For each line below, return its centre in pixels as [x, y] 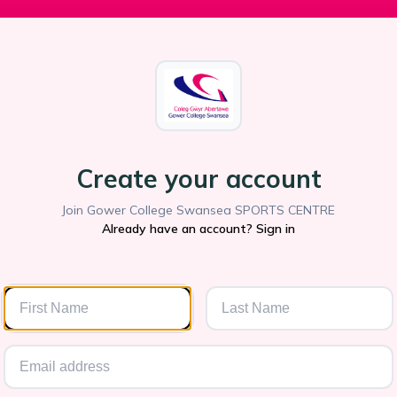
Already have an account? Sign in [198, 229]
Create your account [198, 179]
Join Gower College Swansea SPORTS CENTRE [198, 210]
